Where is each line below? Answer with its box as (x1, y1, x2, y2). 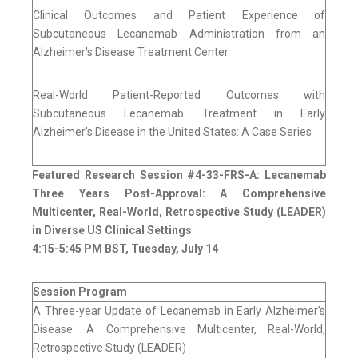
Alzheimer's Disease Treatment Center (33, 46, 229, 59)
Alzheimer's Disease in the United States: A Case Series (33, 125, 312, 139)
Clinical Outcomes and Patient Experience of (33, 9, 325, 22)
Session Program (33, 285, 127, 299)
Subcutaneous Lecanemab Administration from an (33, 27, 325, 41)
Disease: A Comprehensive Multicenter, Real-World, (33, 323, 325, 336)
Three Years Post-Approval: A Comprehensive (32, 187, 326, 201)
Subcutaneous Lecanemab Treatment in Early (33, 107, 325, 121)
